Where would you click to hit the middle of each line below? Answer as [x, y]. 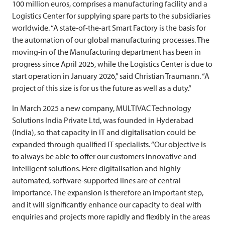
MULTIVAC [133, 108]
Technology [171, 108]
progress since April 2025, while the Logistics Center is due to [112, 64]
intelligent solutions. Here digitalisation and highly [96, 168]
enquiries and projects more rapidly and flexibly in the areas [111, 216]
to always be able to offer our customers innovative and [104, 156]
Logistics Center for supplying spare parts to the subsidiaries [111, 15]
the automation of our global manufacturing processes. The [111, 39]
